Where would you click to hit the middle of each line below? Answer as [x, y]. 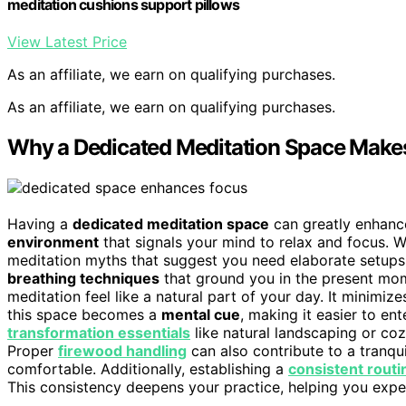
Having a [40, 224]
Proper [33, 351]
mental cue [201, 315]
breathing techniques [83, 279]
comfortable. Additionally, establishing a [148, 369]
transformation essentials [99, 333]
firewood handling [122, 351]
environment [53, 242]
